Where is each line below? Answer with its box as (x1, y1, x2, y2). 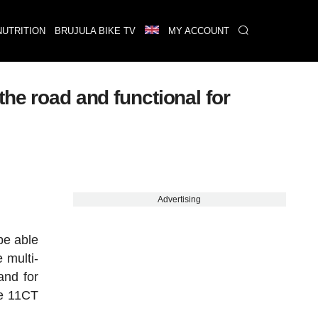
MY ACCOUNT (168, 26, 229, 36)
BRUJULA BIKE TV (54, 26, 136, 36)
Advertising (158, 194, 202, 204)
